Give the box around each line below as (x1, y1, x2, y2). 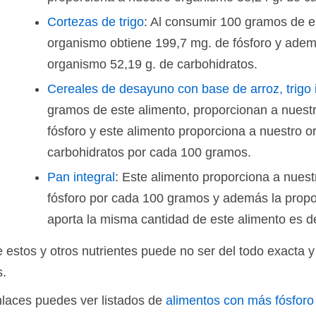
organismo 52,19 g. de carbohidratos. (47, 57, 257, 71)
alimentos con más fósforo (166, 293, 314, 308)
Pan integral (47, 170, 115, 184)
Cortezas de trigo (47, 15, 144, 29)
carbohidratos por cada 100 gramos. (47, 145, 251, 159)
